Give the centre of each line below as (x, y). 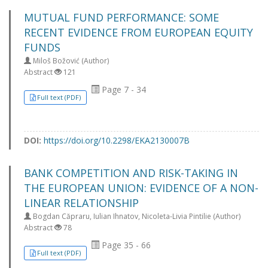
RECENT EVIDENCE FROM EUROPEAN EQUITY (138, 32)
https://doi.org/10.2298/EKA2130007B (117, 140)
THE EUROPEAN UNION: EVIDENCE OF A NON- (141, 188)
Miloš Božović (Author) (70, 61)
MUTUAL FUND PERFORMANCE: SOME (121, 17)
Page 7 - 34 (123, 89)
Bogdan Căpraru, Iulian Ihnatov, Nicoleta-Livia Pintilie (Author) (136, 216)
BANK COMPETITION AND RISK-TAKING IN (131, 173)
